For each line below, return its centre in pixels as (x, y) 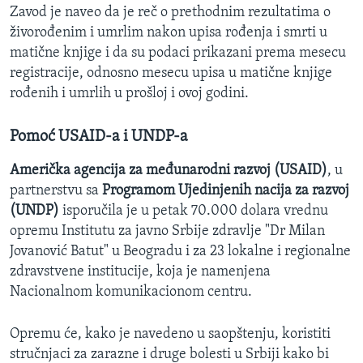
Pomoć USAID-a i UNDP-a (99, 137)
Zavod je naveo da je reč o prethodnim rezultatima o (170, 13)
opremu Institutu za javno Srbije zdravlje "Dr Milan (167, 232)
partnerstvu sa (56, 191)
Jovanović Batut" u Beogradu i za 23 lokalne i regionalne (180, 252)
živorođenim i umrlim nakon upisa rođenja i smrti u (169, 33)
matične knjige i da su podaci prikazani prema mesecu (178, 53)
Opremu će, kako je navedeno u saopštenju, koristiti (170, 335)
